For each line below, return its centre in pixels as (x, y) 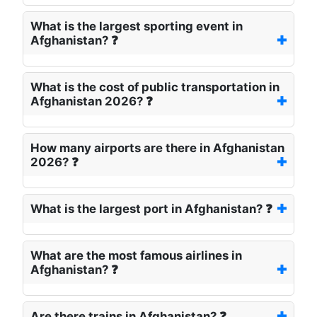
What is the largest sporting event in (137, 27)
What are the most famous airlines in (136, 256)
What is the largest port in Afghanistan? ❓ (151, 209)
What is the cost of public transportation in (155, 87)
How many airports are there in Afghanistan (157, 148)
